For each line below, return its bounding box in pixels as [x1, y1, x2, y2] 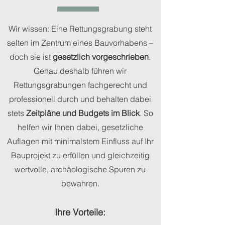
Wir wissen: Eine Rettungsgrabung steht [9, 24, 152, 34]
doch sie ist [10, 52, 53, 62]
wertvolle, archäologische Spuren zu [15, 164, 146, 174]
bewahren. [61, 178, 99, 188]
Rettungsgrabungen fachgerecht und [13, 80, 147, 90]
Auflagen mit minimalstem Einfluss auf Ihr [7, 136, 154, 146]
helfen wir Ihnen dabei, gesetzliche [17, 122, 143, 132]
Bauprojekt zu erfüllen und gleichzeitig [11, 150, 150, 160]
